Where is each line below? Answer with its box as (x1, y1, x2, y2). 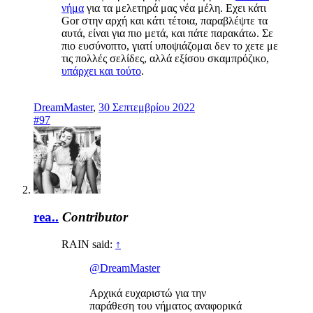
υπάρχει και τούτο (61, 65, 141, 78)
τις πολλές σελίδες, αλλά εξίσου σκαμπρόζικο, (61, 52, 269, 65)
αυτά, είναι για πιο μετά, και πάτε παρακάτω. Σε (61, 27, 273, 40)
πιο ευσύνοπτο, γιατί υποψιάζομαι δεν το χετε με (61, 40, 278, 52)
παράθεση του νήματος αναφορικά (89, 299, 242, 312)
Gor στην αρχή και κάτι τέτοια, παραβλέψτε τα (61, 15, 268, 27)
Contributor (62, 210, 128, 225)
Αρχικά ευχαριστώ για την (89, 286, 206, 299)
